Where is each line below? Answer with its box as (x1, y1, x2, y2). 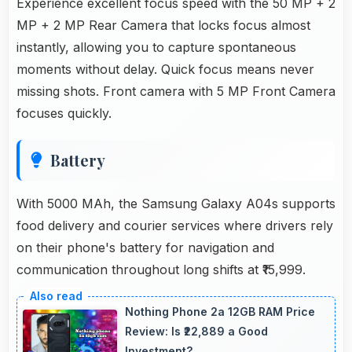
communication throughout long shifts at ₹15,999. (16, 261, 306, 277)
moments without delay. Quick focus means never (16, 60, 314, 77)
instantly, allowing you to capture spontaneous (16, 38, 296, 55)
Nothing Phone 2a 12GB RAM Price (125, 305, 315, 319)
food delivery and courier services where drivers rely (16, 217, 333, 233)
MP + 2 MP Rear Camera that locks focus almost (16, 16, 310, 33)
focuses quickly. (16, 104, 112, 121)
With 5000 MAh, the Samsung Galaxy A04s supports (16, 195, 335, 211)
